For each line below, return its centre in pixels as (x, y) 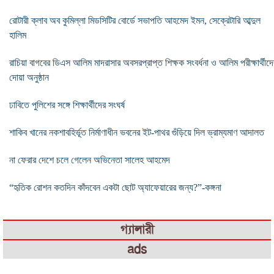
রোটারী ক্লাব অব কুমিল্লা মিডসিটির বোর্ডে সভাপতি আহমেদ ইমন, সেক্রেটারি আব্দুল (135, 20)
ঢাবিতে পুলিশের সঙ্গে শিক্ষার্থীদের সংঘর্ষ (67, 105)
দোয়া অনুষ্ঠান (29, 77)
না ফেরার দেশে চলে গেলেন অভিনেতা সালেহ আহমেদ (90, 160)
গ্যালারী (137, 229)
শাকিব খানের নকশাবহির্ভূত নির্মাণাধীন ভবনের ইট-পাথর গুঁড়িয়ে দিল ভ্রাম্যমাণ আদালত (137, 132)
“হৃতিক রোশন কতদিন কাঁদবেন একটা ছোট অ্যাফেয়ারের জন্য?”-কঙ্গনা (115, 187)
